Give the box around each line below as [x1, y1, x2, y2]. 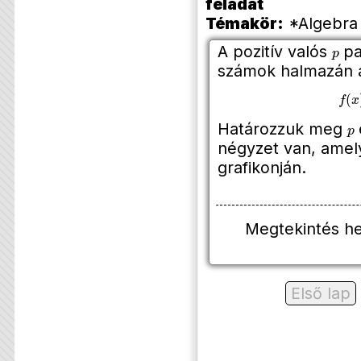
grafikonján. [217, 158, 306, 178]
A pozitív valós [217, 42, 332, 62]
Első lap [291, 283, 351, 303]
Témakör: [205, 14, 284, 34]
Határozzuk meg [217, 119, 347, 139]
